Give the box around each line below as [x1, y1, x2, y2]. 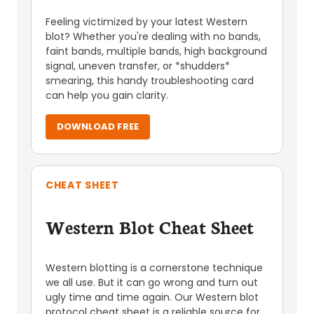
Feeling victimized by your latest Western [46, 15, 247, 29]
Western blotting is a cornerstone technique [46, 261, 263, 275]
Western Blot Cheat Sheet [46, 214, 254, 239]
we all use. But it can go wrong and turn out [46, 275, 258, 289]
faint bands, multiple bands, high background [46, 44, 267, 58]
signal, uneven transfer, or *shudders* [46, 59, 230, 73]
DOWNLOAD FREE [57, 120, 139, 133]
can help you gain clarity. [46, 88, 168, 102]
